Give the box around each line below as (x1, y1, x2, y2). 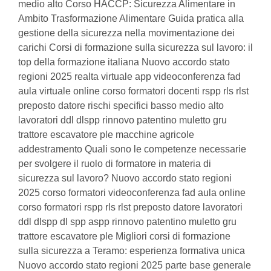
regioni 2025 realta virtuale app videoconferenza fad (18, 71, 241, 82)
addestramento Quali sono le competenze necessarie (18, 144, 246, 154)
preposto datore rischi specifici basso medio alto (18, 100, 224, 111)
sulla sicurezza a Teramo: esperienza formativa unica (18, 246, 245, 256)
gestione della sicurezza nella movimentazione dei (18, 28, 235, 38)
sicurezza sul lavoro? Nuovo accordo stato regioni (18, 173, 232, 183)
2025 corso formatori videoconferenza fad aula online (18, 188, 246, 198)
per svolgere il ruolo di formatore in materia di (18, 158, 211, 169)
